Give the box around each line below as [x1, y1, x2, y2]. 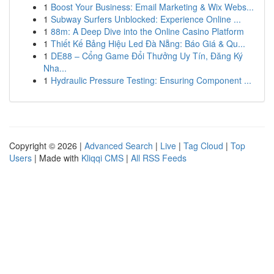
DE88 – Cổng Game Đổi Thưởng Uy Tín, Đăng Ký [51, 50, 243, 62]
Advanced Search [84, 139, 153, 152]
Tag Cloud [183, 139, 223, 152]
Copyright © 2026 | [9, 139, 84, 152]
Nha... [43, 62, 67, 74]
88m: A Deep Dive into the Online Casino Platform [51, 25, 244, 37]
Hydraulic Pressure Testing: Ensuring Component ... [51, 74, 251, 86]
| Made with [32, 152, 81, 164]
